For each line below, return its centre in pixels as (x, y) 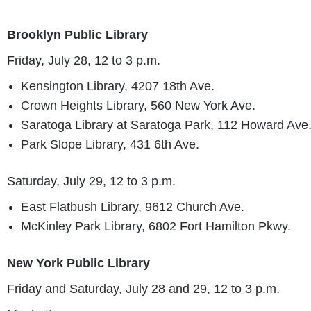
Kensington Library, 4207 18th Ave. (118, 86)
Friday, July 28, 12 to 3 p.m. (84, 60)
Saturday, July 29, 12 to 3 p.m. (91, 181)
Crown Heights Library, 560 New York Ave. (138, 105)
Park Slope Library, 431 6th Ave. (110, 144)
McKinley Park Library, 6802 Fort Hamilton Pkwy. (156, 226)
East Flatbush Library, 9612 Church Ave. (133, 207)
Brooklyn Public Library (77, 34)
